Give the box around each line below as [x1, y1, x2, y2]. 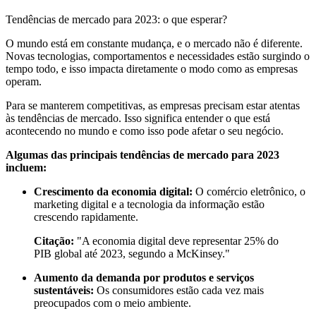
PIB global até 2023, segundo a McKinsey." [34, 247, 230, 260]
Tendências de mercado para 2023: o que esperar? [6, 13, 227, 25]
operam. [6, 75, 42, 87]
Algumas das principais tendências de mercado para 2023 [6, 148, 279, 161]
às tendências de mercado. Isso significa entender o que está [6, 111, 270, 124]
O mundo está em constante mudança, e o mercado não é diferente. [6, 37, 303, 49]
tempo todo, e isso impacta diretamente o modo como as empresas [6, 62, 298, 75]
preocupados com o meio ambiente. [34, 296, 191, 309]
